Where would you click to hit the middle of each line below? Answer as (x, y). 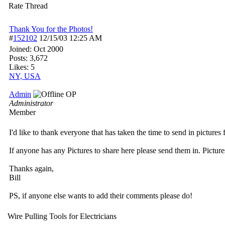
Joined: (21, 49)
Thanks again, (31, 168)
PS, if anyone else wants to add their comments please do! (101, 196)
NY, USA (25, 76)
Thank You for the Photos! (51, 29)
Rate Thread (28, 6)
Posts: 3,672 (28, 58)
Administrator (31, 103)
